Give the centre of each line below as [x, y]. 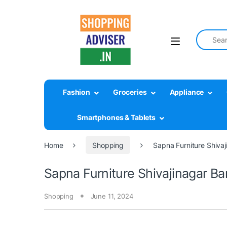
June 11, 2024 [112, 196]
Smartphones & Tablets [117, 118]
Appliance [187, 92]
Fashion [77, 92]
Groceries [130, 92]
